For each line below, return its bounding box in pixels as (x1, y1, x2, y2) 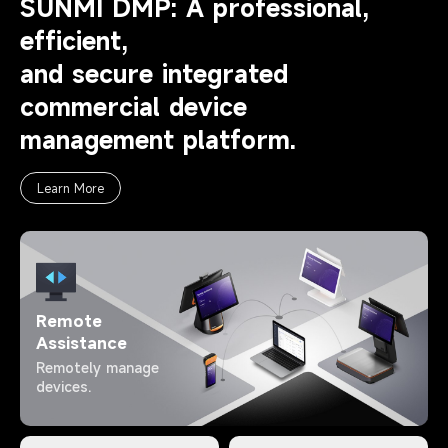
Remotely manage (36, 357, 159, 377)
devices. (36, 376, 91, 396)
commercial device (20, 91, 247, 124)
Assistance (36, 331, 127, 354)
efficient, (20, 25, 128, 58)
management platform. (20, 124, 296, 157)
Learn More (37, 180, 104, 197)
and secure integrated (20, 58, 288, 91)
